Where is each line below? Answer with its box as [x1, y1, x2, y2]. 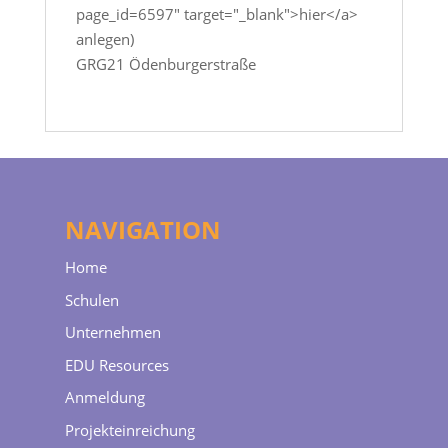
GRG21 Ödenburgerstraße [75, 54, 256, 74]
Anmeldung [64, 387, 145, 407]
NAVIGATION [64, 213, 221, 246]
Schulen [64, 289, 119, 310]
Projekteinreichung [64, 419, 195, 440]
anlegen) [75, 29, 134, 49]
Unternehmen [64, 322, 161, 342]
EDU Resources [64, 354, 169, 375]
